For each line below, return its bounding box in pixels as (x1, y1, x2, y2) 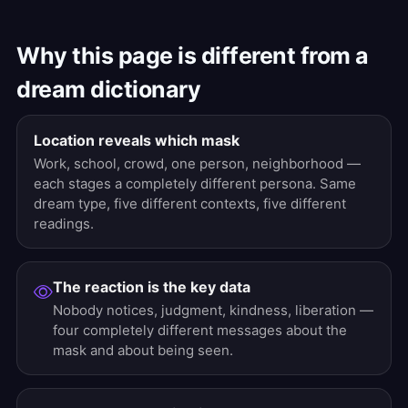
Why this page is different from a (16, 42, 369, 69)
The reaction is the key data (53, 278, 250, 296)
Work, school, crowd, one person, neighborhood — (34, 155, 361, 172)
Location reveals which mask (34, 131, 240, 149)
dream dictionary (16, 76, 200, 103)
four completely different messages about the (53, 321, 347, 339)
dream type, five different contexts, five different (34, 195, 346, 212)
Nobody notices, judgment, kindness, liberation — (53, 301, 373, 319)
